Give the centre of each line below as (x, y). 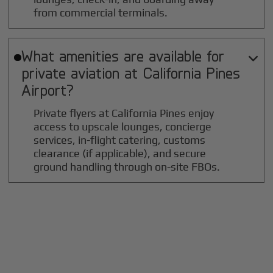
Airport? (47, 90)
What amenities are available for (122, 56)
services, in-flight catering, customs (120, 140)
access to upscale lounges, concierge (123, 127)
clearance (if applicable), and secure (120, 154)
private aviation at (82, 73)
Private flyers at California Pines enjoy (124, 113)
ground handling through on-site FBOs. (127, 167)
